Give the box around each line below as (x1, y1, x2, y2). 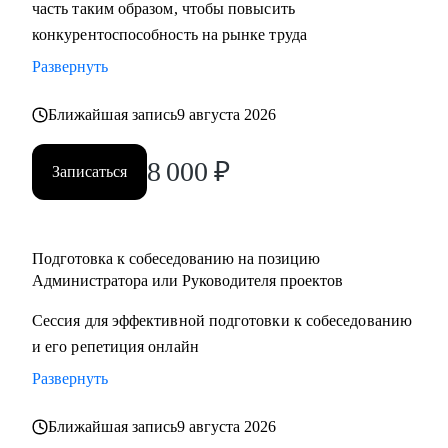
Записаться (52, 163, 127, 180)
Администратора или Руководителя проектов (32, 272, 343, 289)
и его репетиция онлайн (32, 338, 199, 355)
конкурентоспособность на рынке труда (32, 26, 307, 43)
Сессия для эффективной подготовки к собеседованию (32, 312, 412, 329)
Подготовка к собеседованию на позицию (32, 250, 320, 267)
